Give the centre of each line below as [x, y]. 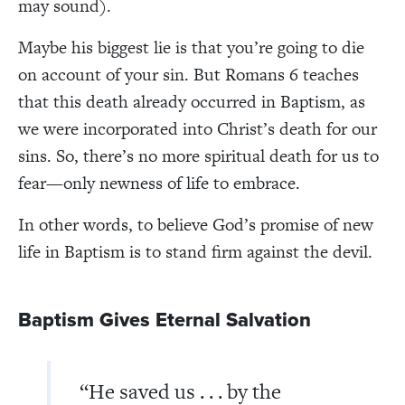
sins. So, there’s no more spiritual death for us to [198, 155]
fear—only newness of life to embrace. [159, 183]
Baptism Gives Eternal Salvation [165, 320]
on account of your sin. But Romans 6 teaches [188, 74]
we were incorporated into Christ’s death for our [198, 128]
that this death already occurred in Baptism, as [192, 101]
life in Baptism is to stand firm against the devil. [195, 251]
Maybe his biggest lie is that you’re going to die [191, 47]
